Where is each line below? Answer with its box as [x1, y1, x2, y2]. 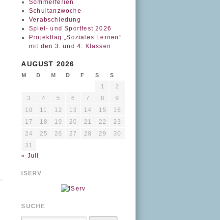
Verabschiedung [28, 16, 81, 23]
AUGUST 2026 [21, 60, 75, 68]
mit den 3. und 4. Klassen [28, 43, 111, 50]
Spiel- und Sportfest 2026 [28, 25, 111, 32]
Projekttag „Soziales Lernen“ [28, 34, 122, 41]
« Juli [21, 152, 39, 159]
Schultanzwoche [28, 7, 82, 14]
